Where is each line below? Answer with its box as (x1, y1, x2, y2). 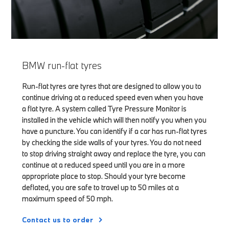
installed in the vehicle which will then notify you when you (21, 114, 207, 125)
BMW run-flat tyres (21, 59, 102, 72)
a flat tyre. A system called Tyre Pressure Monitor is (21, 103, 187, 113)
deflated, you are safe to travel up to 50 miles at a (21, 182, 179, 192)
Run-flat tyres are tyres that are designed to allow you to (21, 81, 201, 91)
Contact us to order (21, 215, 93, 224)
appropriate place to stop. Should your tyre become (21, 171, 186, 181)
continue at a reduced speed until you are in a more (21, 159, 185, 170)
